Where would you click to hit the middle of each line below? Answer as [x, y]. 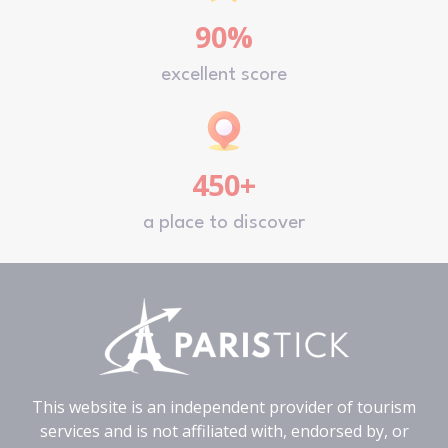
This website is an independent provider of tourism [224, 406]
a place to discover [224, 222]
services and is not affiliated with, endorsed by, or [224, 430]
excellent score [224, 74]
